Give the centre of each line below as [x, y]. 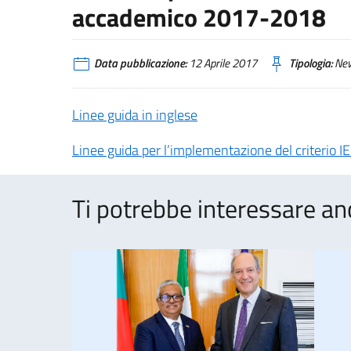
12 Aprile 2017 [222, 63]
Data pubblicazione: [140, 63]
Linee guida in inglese [135, 114]
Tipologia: [311, 63]
